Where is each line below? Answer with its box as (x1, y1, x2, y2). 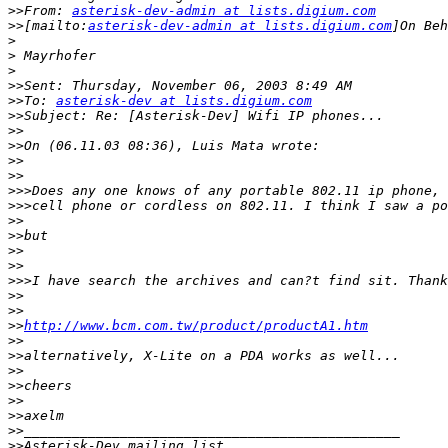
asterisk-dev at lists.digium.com (56, 93, 312, 109)
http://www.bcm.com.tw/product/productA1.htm (24, 318, 368, 334)
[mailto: (24, 18, 88, 34)
